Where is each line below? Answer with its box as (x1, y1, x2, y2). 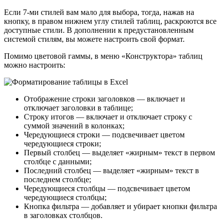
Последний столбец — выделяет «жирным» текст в (24, 166, 199, 175)
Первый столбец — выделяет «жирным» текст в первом (24, 148, 215, 157)
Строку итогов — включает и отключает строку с (24, 112, 192, 121)
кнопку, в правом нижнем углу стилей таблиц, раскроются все (4, 17, 217, 26)
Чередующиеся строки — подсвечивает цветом (24, 130, 185, 139)
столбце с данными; (24, 157, 92, 166)
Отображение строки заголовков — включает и (24, 95, 185, 104)
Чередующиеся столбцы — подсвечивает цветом (24, 184, 190, 193)
